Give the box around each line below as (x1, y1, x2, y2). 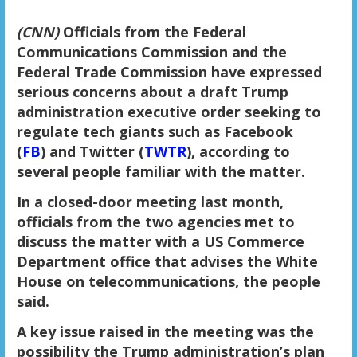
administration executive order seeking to (16, 102, 321, 122)
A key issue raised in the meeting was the (16, 321, 314, 341)
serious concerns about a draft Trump (16, 82, 288, 102)
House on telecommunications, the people (16, 272, 320, 292)
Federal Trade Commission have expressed (16, 62, 322, 82)
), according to (186, 142, 290, 162)
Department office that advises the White (16, 252, 318, 272)
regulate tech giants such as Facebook (16, 122, 293, 142)
